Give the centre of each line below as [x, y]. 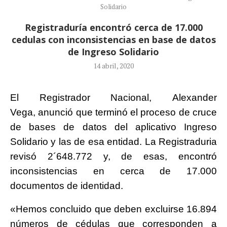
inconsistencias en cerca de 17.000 [113, 171]
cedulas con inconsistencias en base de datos [113, 39]
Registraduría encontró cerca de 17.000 [113, 27]
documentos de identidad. [67, 185]
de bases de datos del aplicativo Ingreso [113, 127]
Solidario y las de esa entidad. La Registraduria [113, 141]
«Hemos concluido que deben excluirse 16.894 [113, 209]
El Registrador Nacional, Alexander [113, 97]
